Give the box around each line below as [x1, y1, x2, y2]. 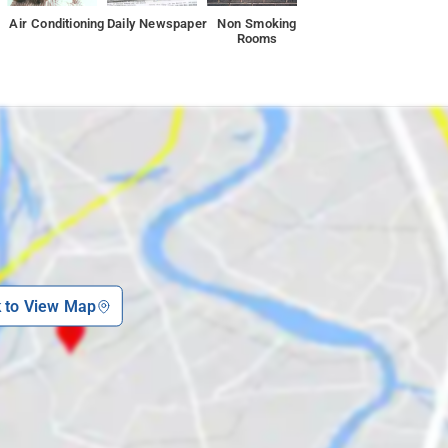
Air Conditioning [9, 16, 105, 31]
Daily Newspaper [107, 16, 208, 31]
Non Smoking [217, 16, 297, 31]
